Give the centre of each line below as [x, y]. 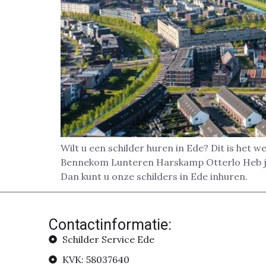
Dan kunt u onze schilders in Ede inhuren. [154, 176]
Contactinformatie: [110, 225]
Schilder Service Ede [108, 240]
